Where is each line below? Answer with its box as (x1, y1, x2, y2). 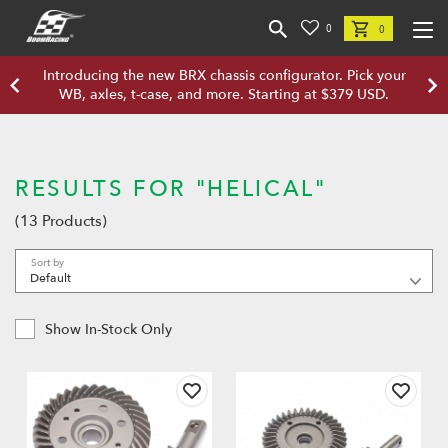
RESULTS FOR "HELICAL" (15, 174, 327, 204)
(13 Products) (15, 211, 107, 231)
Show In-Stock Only (45, 320, 172, 339)
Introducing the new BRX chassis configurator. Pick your (42, 66, 406, 85)
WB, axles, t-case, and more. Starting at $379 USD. (59, 85, 389, 104)
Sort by (31, 256, 64, 270)
